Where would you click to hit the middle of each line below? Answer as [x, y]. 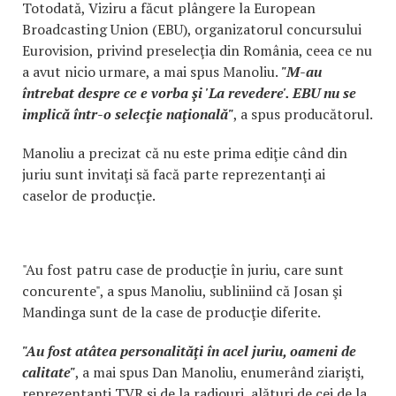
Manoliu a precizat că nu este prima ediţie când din [185, 153]
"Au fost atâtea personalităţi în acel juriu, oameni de [189, 351]
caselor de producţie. [89, 195]
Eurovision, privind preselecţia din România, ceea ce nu [197, 50]
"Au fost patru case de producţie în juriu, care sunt [183, 270]
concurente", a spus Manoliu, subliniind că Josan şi [182, 291]
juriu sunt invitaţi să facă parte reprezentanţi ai [174, 174]
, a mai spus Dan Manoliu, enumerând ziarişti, [220, 372]
